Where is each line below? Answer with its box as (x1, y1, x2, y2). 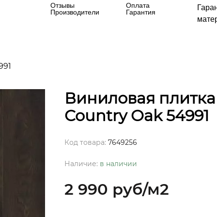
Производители (50, 8, 99, 16)
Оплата (126, 1, 150, 9)
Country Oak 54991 (64, 106, 209, 125)
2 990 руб (64, 180, 142, 199)
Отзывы (50, 1, 75, 9)
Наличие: (64, 159, 100, 169)
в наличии (99, 159, 137, 169)
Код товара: (64, 138, 108, 147)
